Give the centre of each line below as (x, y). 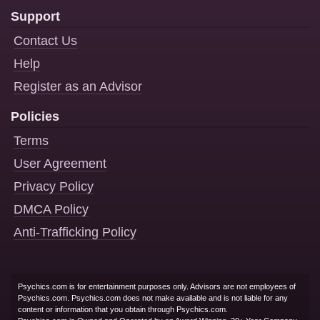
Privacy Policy (54, 186)
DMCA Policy (51, 209)
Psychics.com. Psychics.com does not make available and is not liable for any (153, 298)
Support (35, 16)
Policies (35, 116)
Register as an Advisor (78, 86)
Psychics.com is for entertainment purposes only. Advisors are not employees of (157, 286)
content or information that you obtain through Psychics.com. (123, 309)
